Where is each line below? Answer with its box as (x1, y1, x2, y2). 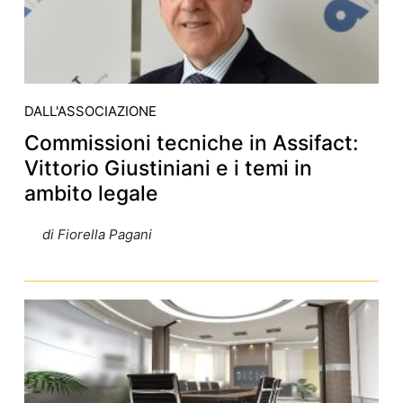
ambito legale (23, 181, 158, 207)
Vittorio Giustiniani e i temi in (23, 156, 312, 182)
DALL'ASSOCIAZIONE (23, 103, 157, 121)
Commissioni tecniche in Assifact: (23, 130, 359, 157)
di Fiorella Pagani (41, 226, 152, 244)
